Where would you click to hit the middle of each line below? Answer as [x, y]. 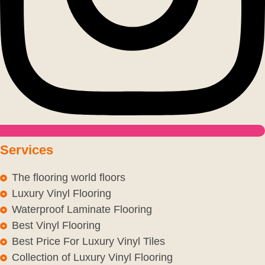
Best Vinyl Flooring [56, 226]
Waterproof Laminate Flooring [82, 210]
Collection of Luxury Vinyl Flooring [92, 258]
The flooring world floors [69, 178]
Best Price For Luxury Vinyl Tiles [88, 242]
